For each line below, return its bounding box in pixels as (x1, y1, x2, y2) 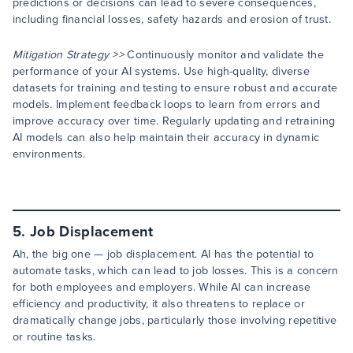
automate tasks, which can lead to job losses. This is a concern (12, 262, 339, 280)
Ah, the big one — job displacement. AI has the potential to (12, 246, 314, 263)
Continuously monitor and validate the (124, 46, 324, 64)
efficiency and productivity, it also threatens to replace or (12, 295, 305, 313)
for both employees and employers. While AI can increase (12, 279, 311, 296)
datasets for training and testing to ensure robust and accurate (12, 80, 338, 97)
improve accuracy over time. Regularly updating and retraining (12, 113, 336, 130)
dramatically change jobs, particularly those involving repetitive (12, 312, 337, 329)
